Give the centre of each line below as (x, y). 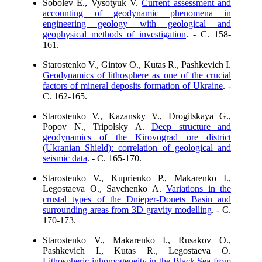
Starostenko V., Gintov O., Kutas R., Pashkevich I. (137, 65)
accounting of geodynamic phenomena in (137, 13)
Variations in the (199, 189)
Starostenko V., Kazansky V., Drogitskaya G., (137, 116)
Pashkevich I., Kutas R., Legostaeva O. (137, 251)
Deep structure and (191, 127)
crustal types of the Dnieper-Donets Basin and (137, 199)
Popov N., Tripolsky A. (97, 127)
